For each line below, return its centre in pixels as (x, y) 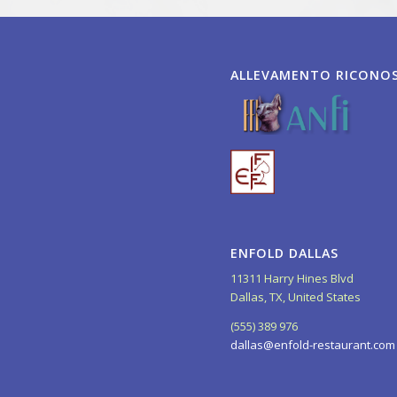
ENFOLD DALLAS (285, 253)
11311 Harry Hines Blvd (292, 279)
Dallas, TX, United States (296, 297)
